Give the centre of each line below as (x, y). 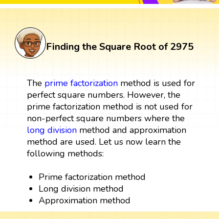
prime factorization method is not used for (109, 106)
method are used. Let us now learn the (104, 142)
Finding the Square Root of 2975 (120, 46)
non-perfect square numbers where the (106, 118)
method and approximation (131, 130)
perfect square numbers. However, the (103, 95)
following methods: (65, 153)
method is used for (156, 83)
